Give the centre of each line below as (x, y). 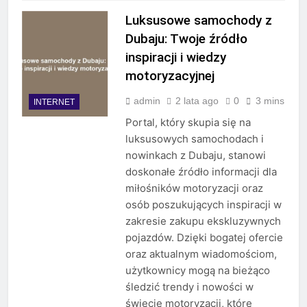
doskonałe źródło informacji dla (201, 172)
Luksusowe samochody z (198, 21)
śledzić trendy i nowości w (189, 287)
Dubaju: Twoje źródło (186, 39)
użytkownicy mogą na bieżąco (197, 271)
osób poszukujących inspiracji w (203, 205)
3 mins (270, 101)
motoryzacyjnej (170, 76)
